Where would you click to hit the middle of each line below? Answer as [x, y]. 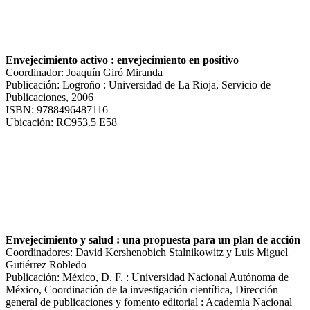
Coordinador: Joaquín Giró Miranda [84, 72]
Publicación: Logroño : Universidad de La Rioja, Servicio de [138, 84]
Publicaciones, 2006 [49, 97]
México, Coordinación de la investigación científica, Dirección [142, 289]
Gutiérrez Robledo [46, 264]
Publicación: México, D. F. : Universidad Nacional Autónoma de [147, 277]
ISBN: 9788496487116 [57, 109]
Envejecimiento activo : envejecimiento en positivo [122, 60]
